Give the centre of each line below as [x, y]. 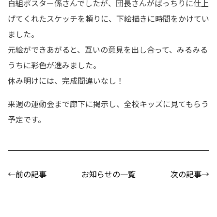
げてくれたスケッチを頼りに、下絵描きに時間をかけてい [108, 18]
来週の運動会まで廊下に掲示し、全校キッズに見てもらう [108, 103]
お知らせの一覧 [108, 174]
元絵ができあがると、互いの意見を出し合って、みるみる [108, 49]
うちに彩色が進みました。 [54, 65]
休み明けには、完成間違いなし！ [66, 80]
